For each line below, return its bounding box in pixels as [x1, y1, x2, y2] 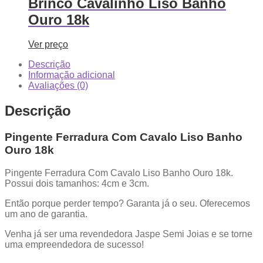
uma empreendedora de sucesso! [5, 240, 144, 250]
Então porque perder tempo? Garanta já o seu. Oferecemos [5, 198, 250, 209]
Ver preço [28, 39, 68, 50]
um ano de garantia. [5, 209, 87, 220]
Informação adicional [28, 70, 115, 80]
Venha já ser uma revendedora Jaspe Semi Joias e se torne [5, 229, 252, 240]
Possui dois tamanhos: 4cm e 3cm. [5, 178, 149, 189]
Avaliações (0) [28, 80, 88, 91]
